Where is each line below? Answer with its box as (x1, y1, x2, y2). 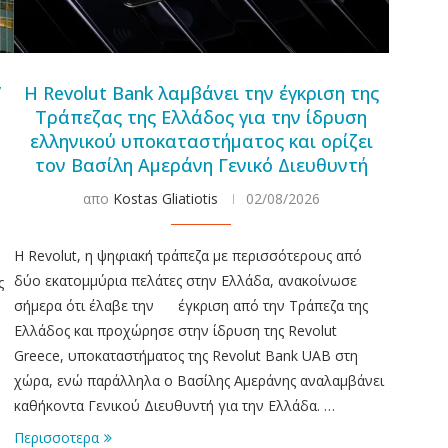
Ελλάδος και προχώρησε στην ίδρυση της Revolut (13, 320, 337, 340)
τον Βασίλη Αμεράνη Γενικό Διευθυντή (34, 152, 368, 177)
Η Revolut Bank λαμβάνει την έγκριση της (23, 80, 379, 105)
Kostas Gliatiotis (112, 188, 218, 208)
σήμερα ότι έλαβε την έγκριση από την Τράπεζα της (13, 295, 368, 315)
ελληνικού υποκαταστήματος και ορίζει (29, 128, 373, 153)
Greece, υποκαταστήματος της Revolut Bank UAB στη (13, 345, 358, 365)
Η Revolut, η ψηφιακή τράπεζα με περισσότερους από (13, 245, 362, 265)
